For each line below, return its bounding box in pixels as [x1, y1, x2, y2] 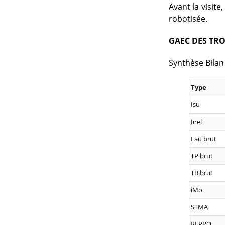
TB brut [191, 168, 213, 178]
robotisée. [169, 13, 207, 24]
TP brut [191, 151, 213, 161]
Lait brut [191, 134, 216, 144]
